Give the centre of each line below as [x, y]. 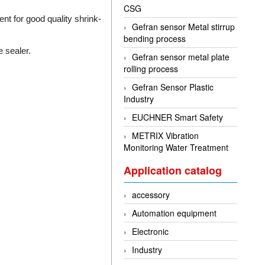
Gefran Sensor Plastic [173, 87]
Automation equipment [174, 213]
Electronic [151, 231]
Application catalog [173, 170]
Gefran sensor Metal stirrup [184, 26]
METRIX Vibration [166, 135]
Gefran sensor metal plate [181, 56]
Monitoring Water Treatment [176, 147]
